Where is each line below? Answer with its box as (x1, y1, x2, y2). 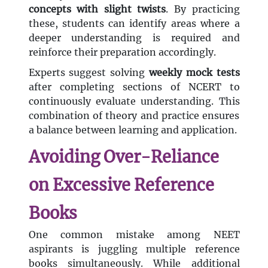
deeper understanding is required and (28, 32, 240, 44)
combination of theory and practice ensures (28, 109, 240, 122)
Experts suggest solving (28, 66, 149, 79)
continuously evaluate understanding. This (28, 95, 240, 108)
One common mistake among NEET (28, 229, 240, 241)
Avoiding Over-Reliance (28, 147, 219, 167)
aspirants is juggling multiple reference (28, 243, 240, 255)
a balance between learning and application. (28, 124, 237, 136)
